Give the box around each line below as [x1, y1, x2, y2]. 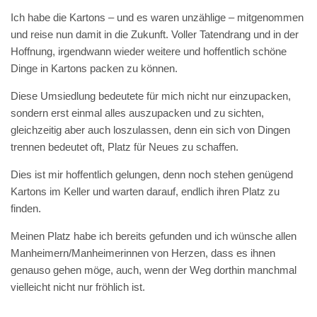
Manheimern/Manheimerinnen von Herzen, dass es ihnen [11, 247, 275, 259]
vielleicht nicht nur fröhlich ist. [11, 281, 145, 293]
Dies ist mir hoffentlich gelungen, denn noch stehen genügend [11, 168, 293, 180]
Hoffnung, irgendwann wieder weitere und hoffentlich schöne [11, 45, 287, 57]
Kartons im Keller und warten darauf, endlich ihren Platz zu [11, 185, 279, 197]
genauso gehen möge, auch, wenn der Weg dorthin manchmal [11, 264, 296, 276]
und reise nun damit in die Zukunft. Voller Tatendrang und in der [11, 28, 299, 40]
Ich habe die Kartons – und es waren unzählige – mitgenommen [11, 11, 304, 23]
